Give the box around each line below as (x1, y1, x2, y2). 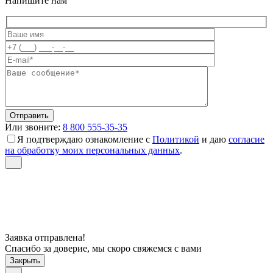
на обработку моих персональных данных (5, 144, 180, 155)
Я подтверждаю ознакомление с (17, 133, 152, 144)
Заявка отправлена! (5, 232, 85, 243)
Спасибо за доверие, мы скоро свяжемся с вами (5, 243, 202, 253)
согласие (229, 133, 264, 144)
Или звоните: (5, 121, 60, 132)
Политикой (152, 133, 199, 144)
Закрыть (10, 255, 40, 265)
